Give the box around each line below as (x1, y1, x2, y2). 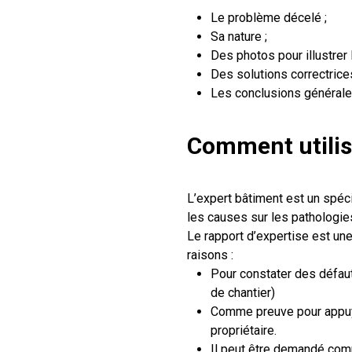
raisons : (187, 247, 233, 262)
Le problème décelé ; (211, 10, 327, 25)
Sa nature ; (211, 29, 267, 44)
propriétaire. (211, 323, 277, 338)
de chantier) (211, 285, 275, 300)
